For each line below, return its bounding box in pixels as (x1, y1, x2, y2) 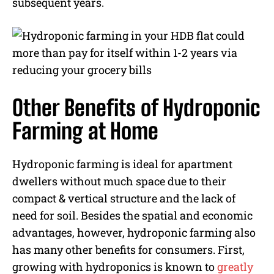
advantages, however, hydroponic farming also (12, 225, 256, 240)
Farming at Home (12, 118, 158, 145)
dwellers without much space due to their (12, 174, 226, 189)
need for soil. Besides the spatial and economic (12, 208, 253, 223)
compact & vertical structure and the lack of (12, 191, 235, 206)
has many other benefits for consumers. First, (12, 242, 245, 257)
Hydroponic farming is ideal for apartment (12, 157, 232, 172)
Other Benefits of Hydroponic (12, 95, 261, 122)
